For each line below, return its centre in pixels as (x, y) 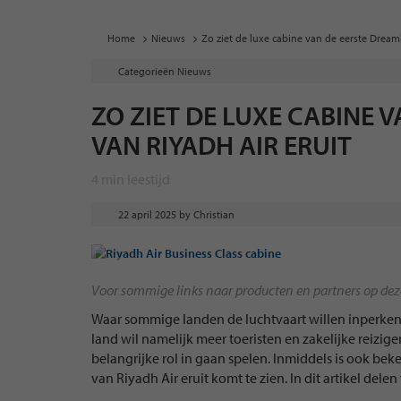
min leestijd (134, 179)
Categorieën (146, 71)
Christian (214, 214)
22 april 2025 (147, 214)
